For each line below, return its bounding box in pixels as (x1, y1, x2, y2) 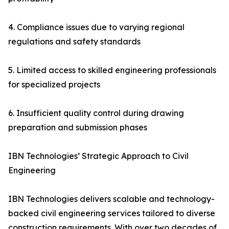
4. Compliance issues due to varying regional (8, 22, 185, 33)
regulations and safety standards (8, 36, 141, 47)
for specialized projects (8, 79, 100, 90)
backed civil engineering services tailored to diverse (8, 208, 215, 219)
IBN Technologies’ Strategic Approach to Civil (8, 151, 189, 162)
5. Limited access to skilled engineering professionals (8, 65, 216, 76)
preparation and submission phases (8, 122, 147, 133)
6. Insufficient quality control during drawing (8, 108, 184, 119)
